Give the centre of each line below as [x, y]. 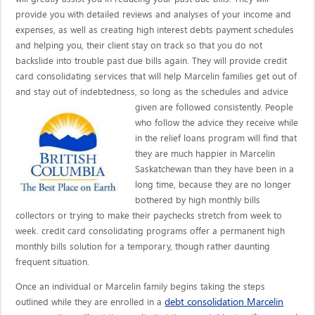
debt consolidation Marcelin [224, 302]
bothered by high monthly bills [198, 200]
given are [156, 107]
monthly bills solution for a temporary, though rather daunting [143, 246]
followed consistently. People [235, 107]
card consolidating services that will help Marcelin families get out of [156, 76]
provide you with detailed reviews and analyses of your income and [154, 14]
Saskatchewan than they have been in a [215, 169]
